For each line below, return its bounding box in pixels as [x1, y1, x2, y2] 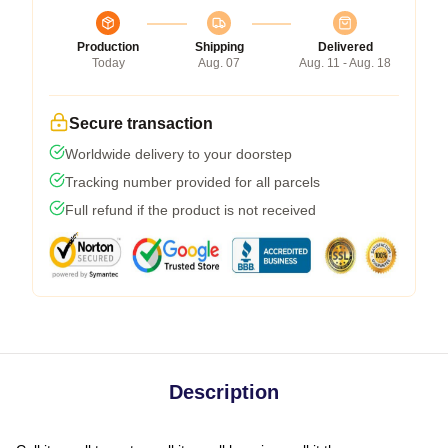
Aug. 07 [198, 55, 240, 70]
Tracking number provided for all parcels [65, 173, 320, 190]
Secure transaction [69, 114, 213, 132]
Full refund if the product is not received [65, 201, 316, 218]
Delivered [317, 39, 373, 54]
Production [77, 39, 139, 54]
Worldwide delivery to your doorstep [65, 145, 292, 162]
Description [169, 380, 279, 403]
